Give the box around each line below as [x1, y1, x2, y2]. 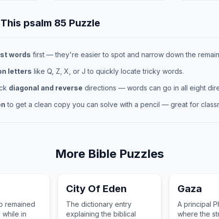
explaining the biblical [66, 210, 136, 218]
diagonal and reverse [9, 84, 83, 92]
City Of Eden [66, 183, 127, 195]
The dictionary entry [66, 200, 132, 208]
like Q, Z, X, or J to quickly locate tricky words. [32, 67, 184, 75]
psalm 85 [23, 17, 66, 29]
